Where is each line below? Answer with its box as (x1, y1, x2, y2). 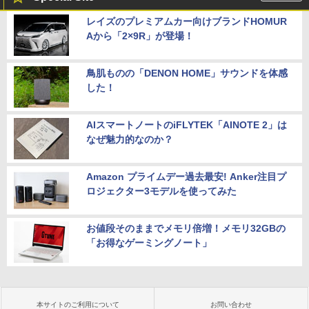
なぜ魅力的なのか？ (86, 134, 173, 146)
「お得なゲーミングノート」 (86, 237, 212, 249)
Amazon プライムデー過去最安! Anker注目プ (86, 171, 286, 183)
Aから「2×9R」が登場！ (86, 30, 194, 42)
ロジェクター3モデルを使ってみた (86, 186, 237, 197)
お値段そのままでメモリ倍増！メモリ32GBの (86, 223, 286, 235)
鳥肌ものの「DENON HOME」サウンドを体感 (86, 68, 288, 79)
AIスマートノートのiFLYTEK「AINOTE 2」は (86, 119, 287, 131)
